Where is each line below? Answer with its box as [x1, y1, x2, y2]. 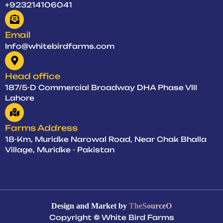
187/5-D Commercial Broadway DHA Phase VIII [5, 83, 197, 92]
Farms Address [5, 122, 78, 133]
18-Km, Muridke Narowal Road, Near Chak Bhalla [5, 134, 207, 143]
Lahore [5, 93, 34, 102]
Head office [5, 71, 60, 81]
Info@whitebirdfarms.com [5, 41, 114, 50]
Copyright [49, 213, 94, 222]
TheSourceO [129, 201, 172, 210]
